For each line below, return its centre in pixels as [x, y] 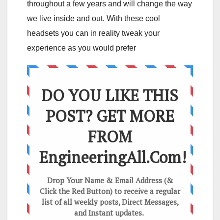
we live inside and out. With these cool [94, 19]
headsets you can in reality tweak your [93, 33]
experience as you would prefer [82, 48]
